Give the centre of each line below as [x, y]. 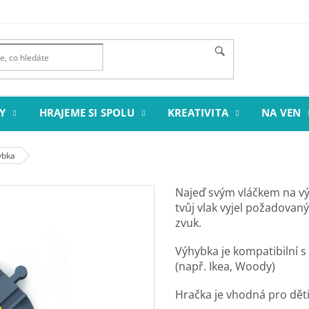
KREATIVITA [198, 112]
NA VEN [281, 112]
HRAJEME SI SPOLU [87, 112]
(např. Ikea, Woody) [225, 266]
